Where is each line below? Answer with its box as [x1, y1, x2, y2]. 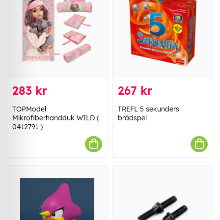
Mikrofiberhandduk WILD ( [12, 113, 99, 122]
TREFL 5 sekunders [118, 104, 179, 113]
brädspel [118, 113, 147, 122]
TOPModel [12, 104, 46, 113]
